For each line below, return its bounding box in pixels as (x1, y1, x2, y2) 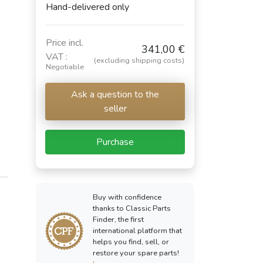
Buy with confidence (93, 192, 161, 203)
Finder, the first (93, 214, 144, 225)
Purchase (96, 136, 134, 149)
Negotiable (46, 62, 84, 73)
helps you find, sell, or (93, 237, 169, 248)
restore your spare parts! (93, 248, 179, 259)
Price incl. (46, 36, 83, 50)
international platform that (93, 225, 182, 237)
